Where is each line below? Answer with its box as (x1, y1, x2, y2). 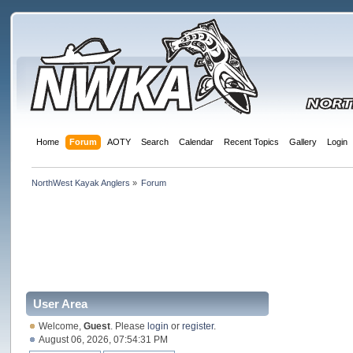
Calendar (178, 137, 214, 147)
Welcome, (39, 320, 84, 332)
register (182, 320, 214, 332)
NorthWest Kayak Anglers (31, 177, 130, 188)
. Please (110, 320, 148, 332)
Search (140, 137, 169, 147)
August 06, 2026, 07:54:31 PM (39, 333, 169, 345)
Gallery (288, 137, 317, 147)
